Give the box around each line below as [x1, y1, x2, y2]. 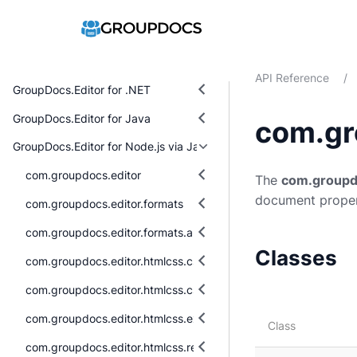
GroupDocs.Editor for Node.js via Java [13, 139, 212, 153]
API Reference [255, 72, 329, 84]
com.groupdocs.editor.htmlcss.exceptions [25, 311, 244, 325]
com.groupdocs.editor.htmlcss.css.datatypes [25, 253, 261, 268]
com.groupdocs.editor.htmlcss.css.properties [25, 282, 261, 296]
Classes [255, 245, 337, 271]
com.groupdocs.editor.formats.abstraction [25, 225, 245, 239]
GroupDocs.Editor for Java [13, 111, 151, 125]
